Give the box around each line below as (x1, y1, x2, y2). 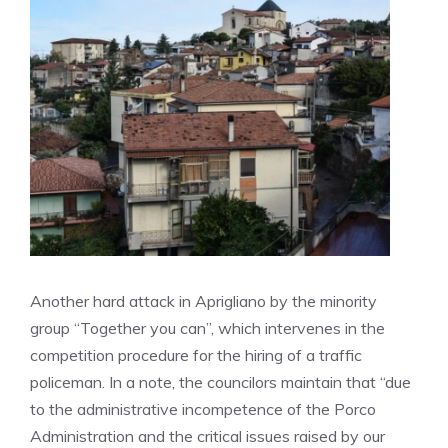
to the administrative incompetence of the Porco (30, 399, 376, 420)
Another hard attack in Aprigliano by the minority (30, 291, 377, 312)
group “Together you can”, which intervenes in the (30, 318, 385, 339)
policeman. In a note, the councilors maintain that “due (30, 372, 411, 393)
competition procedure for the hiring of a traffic (30, 345, 362, 366)
